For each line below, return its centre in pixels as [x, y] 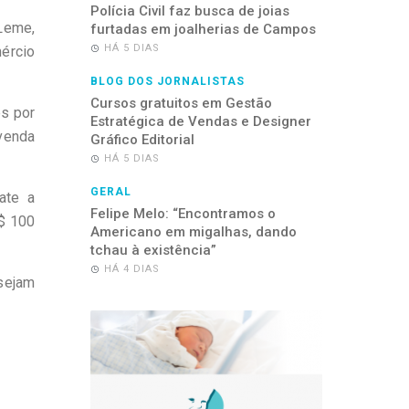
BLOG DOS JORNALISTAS [167, 81]
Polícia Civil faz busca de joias [189, 11]
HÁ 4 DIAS [131, 269]
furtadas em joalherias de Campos [203, 29]
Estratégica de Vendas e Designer [200, 121]
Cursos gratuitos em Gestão [181, 103]
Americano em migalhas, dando [193, 232]
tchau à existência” [153, 250]
